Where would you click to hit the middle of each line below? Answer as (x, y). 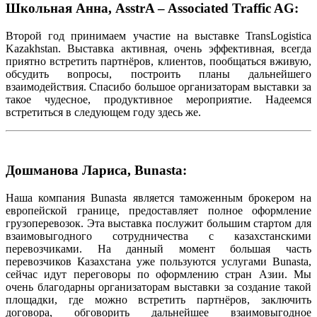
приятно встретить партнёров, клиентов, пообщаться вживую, (158, 61)
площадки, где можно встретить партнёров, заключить (158, 300)
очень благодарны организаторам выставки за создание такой (158, 287)
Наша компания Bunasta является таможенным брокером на (158, 198)
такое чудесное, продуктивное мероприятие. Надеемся (158, 99)
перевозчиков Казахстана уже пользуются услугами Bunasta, (158, 262)
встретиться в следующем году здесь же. (103, 112)
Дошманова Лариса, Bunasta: (96, 171)
